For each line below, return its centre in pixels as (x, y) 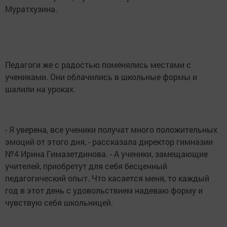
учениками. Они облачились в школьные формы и (101, 77)
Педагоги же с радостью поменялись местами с (98, 65)
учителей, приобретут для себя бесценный (86, 166)
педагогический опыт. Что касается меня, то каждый (107, 178)
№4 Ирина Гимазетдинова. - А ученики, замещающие (106, 154)
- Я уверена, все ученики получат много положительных (111, 129)
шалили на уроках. (40, 89)
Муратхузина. (31, 9)
